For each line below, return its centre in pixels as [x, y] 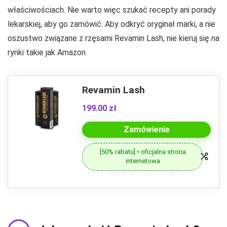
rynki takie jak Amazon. [47, 52]
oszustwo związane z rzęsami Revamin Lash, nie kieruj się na [113, 38]
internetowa [143, 161]
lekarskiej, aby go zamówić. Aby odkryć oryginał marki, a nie [111, 24]
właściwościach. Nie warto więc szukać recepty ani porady [112, 10]
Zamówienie [146, 129]
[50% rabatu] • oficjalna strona [143, 152]
